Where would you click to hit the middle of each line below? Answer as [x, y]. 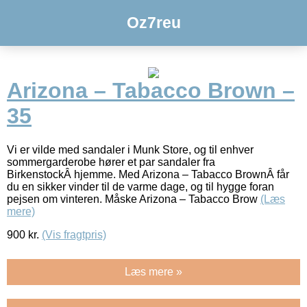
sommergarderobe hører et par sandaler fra [111, 162]
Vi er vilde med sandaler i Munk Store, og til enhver [130, 149]
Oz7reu [153, 23]
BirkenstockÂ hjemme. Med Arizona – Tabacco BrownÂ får [148, 174]
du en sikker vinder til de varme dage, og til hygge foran [140, 186]
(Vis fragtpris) [74, 234]
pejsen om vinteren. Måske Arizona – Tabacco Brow [134, 199]
